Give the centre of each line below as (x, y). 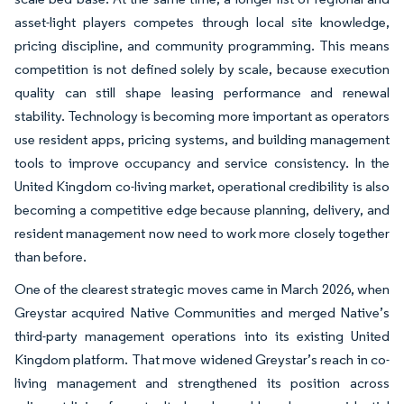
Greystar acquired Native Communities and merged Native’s (202, 312)
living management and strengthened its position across (202, 382)
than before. (50, 256)
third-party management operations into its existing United (202, 335)
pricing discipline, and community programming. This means (202, 45)
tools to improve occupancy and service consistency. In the (202, 162)
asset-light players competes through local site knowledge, (202, 22)
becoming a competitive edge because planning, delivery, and (202, 209)
